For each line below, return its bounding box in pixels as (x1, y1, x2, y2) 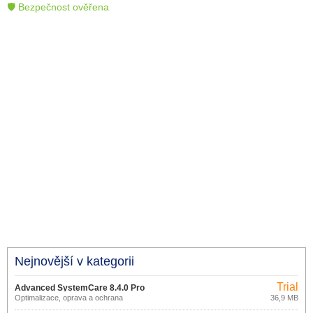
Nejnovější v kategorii (15, 254, 134, 268)
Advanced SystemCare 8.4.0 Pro (15, 283, 145, 293)
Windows (15, 301, 45, 310)
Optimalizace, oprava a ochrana (15, 293, 123, 302)
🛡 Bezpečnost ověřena (7, 1, 109, 13)
